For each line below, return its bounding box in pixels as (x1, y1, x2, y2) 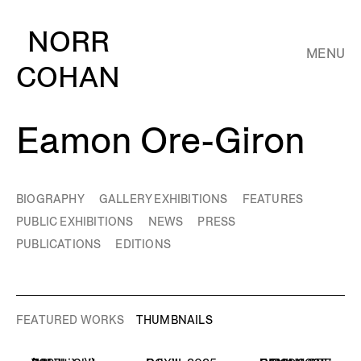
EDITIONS (115, 237, 172, 251)
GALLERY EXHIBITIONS (98, 192, 228, 206)
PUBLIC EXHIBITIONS (16, 214, 134, 229)
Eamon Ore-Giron (16, 118, 305, 164)
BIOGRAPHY (16, 192, 85, 206)
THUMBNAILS (135, 313, 213, 327)
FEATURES (242, 192, 304, 206)
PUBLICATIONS (16, 237, 102, 251)
